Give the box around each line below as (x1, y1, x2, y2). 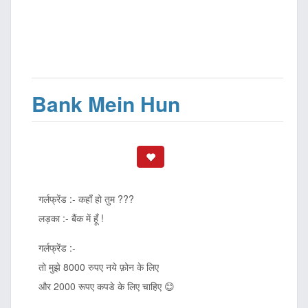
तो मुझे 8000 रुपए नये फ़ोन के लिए (38, 260, 159, 274)
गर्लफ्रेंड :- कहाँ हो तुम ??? (38, 192, 134, 206)
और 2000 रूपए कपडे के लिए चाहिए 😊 (38, 279, 175, 293)
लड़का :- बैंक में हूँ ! (38, 211, 104, 225)
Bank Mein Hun (32, 89, 180, 118)
